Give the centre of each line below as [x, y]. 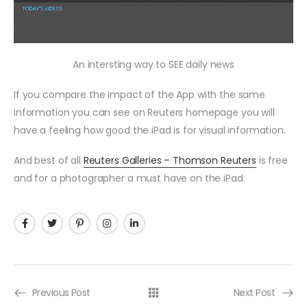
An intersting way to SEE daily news [153, 64]
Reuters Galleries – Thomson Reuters [170, 160]
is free [272, 160]
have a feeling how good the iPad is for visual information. [150, 130]
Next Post [254, 293]
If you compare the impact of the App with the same [139, 94]
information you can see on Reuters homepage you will [144, 112]
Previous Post [61, 293]
